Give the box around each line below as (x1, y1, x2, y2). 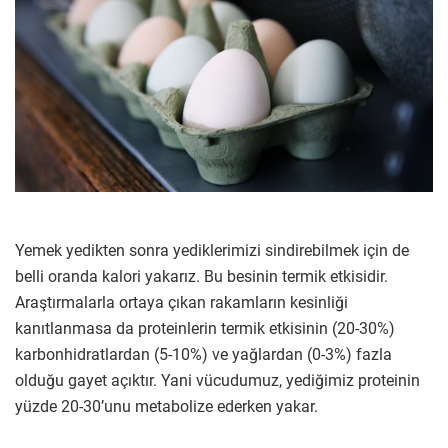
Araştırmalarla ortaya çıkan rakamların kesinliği (15, 293, 348, 313)
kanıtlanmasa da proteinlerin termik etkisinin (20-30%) (15, 319, 395, 339)
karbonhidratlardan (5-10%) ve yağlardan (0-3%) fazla (15, 345, 392, 365)
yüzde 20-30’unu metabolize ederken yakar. (15, 397, 318, 417)
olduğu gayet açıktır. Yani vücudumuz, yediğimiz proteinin (15, 371, 420, 391)
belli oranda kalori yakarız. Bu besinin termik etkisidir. (15, 267, 388, 287)
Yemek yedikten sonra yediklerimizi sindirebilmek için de (15, 241, 409, 261)
